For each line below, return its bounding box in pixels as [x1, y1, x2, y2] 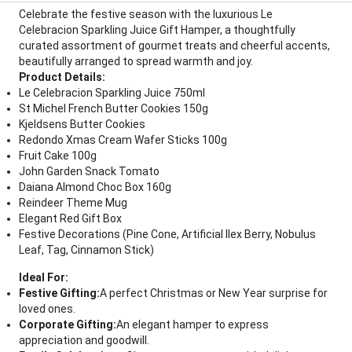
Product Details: [19, 71, 105, 83]
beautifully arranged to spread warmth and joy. [19, 55, 253, 68]
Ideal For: [19, 271, 68, 284]
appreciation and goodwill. [19, 334, 149, 346]
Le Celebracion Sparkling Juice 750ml [19, 86, 205, 99]
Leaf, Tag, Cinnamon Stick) [19, 244, 154, 256]
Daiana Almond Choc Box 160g [19, 181, 171, 193]
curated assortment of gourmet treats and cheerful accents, [19, 39, 330, 52]
